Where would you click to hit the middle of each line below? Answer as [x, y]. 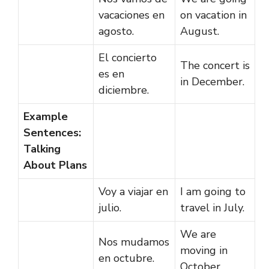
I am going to [213, 191]
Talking [42, 149]
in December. [212, 81]
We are [198, 234]
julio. [110, 207]
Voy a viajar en [133, 191]
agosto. [116, 31]
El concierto [128, 57]
